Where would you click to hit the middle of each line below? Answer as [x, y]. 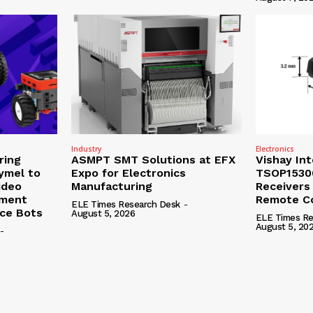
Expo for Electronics [129, 173]
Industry [87, 148]
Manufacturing [112, 186]
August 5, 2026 [103, 213]
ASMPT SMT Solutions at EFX [154, 159]
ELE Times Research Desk [126, 204]
